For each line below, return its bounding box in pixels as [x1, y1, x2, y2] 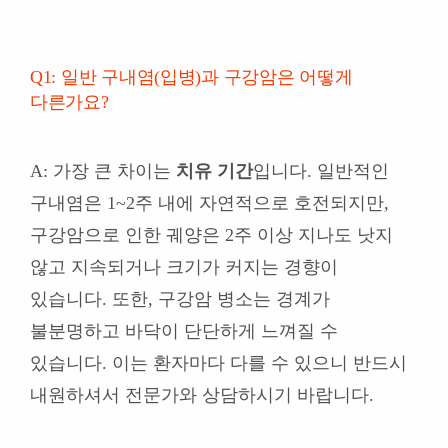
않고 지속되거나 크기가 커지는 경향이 [29, 257, 338, 278]
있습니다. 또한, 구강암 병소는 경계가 [29, 289, 330, 310]
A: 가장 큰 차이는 [29, 161, 176, 182]
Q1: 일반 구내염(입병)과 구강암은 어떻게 [29, 67, 353, 88]
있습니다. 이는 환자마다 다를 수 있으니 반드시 [29, 353, 407, 374]
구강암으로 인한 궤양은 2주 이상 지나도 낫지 [29, 225, 393, 246]
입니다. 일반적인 [252, 161, 389, 182]
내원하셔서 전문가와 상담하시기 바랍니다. [29, 385, 374, 406]
